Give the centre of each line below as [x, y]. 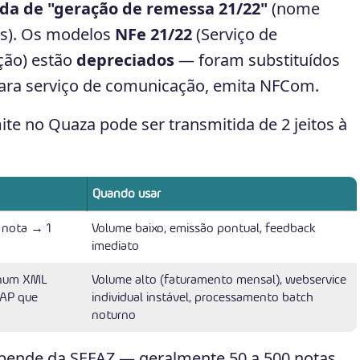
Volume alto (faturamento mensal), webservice [219, 279]
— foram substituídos [257, 60]
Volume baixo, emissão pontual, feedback [204, 228]
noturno [114, 315]
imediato [115, 245]
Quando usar [127, 193]
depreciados [125, 60]
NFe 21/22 [153, 34]
